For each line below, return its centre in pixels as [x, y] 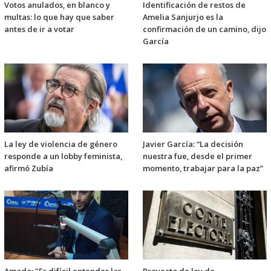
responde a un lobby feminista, [63, 156]
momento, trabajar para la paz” [203, 168]
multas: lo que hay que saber [59, 17]
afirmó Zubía [29, 168]
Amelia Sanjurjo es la [183, 17]
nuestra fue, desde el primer [198, 156]
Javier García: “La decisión [193, 144]
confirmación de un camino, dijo [204, 29]
